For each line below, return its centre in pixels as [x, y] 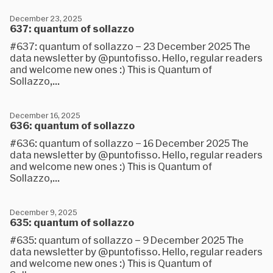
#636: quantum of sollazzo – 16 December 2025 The [129, 143]
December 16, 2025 [45, 115]
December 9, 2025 [44, 212]
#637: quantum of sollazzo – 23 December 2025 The [130, 46]
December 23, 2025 [46, 18]
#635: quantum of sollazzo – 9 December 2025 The [127, 240]
